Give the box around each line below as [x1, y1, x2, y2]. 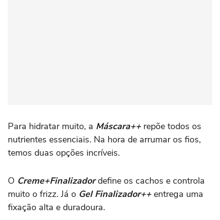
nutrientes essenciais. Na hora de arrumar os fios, [8, 133, 201, 145]
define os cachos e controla [95, 174, 205, 187]
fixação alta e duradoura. [8, 201, 105, 213]
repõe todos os [141, 120, 201, 132]
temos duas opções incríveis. [8, 146, 120, 159]
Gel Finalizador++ [79, 188, 151, 200]
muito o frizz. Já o [8, 188, 79, 200]
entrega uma [154, 188, 203, 200]
